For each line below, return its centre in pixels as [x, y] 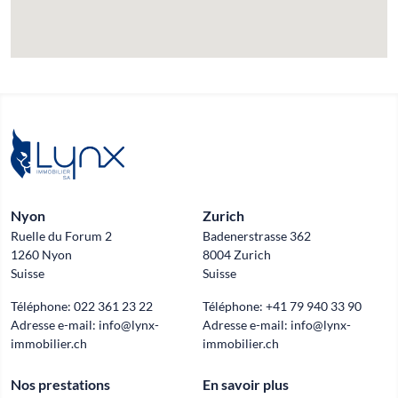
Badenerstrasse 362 [257, 235]
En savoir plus [246, 384]
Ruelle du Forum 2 [61, 235]
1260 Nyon [41, 254]
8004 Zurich [237, 254]
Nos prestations [60, 384]
